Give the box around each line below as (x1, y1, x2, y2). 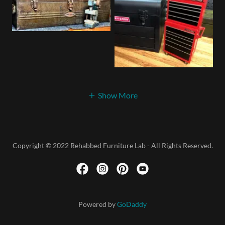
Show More (97, 90, 138, 100)
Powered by (78, 200, 117, 209)
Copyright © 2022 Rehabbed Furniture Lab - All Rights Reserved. (12, 141, 213, 150)
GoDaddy (117, 200, 147, 209)
